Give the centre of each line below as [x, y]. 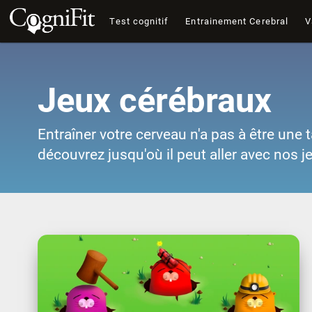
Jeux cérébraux [154, 101]
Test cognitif [139, 21]
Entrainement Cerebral [237, 21]
